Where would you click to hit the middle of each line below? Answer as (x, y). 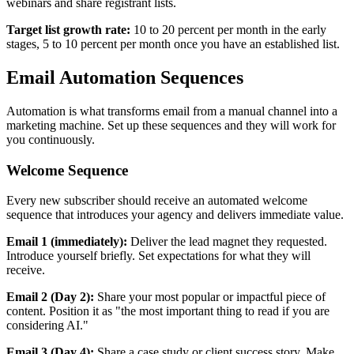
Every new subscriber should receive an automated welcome (157, 201)
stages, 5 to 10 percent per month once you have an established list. (173, 44)
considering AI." (47, 326)
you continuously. (51, 139)
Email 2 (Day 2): (50, 297)
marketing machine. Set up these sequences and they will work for (171, 125)
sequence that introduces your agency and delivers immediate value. (175, 215)
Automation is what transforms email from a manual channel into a (172, 111)
